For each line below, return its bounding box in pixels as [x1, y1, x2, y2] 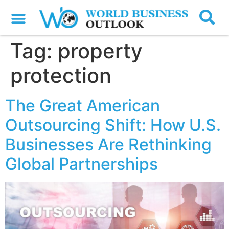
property [58, 38, 143, 64]
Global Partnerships [5, 154, 158, 174]
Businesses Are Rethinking [5, 134, 212, 155]
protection [10, 63, 111, 88]
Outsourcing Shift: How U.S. [5, 115, 221, 135]
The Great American [5, 96, 160, 116]
